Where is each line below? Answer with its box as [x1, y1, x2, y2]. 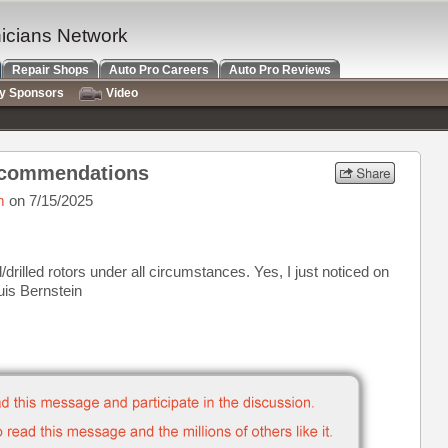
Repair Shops [12, 63, 89, 77]
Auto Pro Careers [109, 63, 209, 77]
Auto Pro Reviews [229, 63, 331, 77]
